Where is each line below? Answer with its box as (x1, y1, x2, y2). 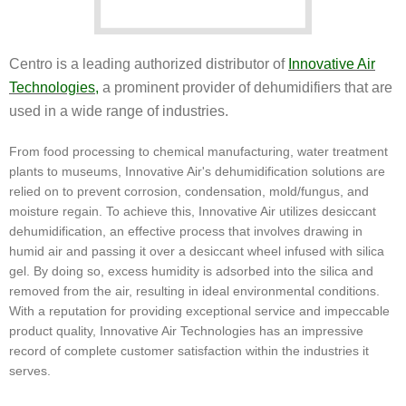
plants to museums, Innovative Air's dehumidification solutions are (9, 164, 385, 179)
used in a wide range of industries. (9, 103, 228, 120)
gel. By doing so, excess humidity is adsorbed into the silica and (9, 264, 373, 279)
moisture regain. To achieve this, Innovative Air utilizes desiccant (9, 204, 376, 219)
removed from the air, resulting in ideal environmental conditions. (9, 284, 380, 299)
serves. (9, 363, 51, 379)
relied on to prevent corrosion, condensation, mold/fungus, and (9, 184, 369, 199)
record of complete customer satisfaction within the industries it (9, 343, 369, 359)
